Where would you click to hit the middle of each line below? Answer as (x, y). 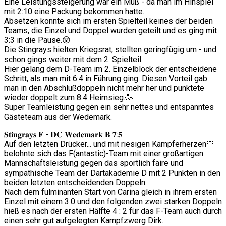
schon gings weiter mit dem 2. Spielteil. (73, 59)
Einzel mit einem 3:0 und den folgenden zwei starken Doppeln (113, 201)
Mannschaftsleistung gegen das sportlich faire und (94, 163)
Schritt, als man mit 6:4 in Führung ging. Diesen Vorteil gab (106, 78)
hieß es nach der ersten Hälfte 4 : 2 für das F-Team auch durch (113, 211)
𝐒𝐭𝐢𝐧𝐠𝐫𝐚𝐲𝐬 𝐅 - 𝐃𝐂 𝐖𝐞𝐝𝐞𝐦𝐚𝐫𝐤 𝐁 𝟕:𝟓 (63, 134)
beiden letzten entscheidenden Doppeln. (75, 182)
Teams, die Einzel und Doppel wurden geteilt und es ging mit (110, 30)
